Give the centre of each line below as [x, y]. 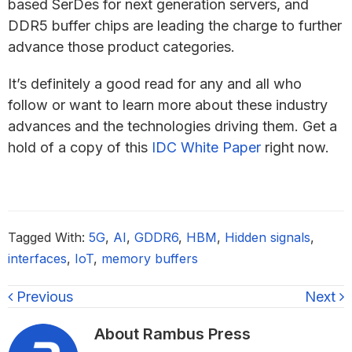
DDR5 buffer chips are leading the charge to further [175, 26]
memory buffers [150, 258]
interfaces [37, 258]
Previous [43, 297]
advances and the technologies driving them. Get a [172, 126]
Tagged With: [48, 237]
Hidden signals [268, 237]
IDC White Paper [206, 147]
